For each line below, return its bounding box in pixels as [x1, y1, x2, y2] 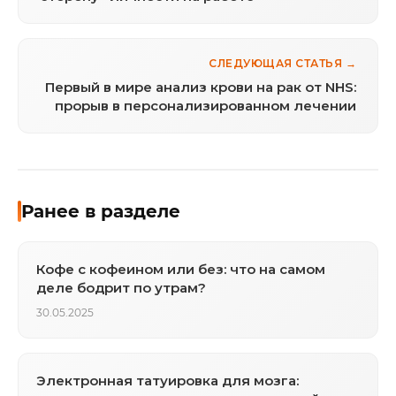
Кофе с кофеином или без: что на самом [36, 261, 325, 278]
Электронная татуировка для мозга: [36, 372, 299, 390]
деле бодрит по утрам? [36, 279, 206, 297]
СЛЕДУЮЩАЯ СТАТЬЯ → [209, 57, 356, 71]
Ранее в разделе [21, 201, 180, 223]
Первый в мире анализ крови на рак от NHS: [45, 79, 356, 96]
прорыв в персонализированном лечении [55, 97, 356, 115]
